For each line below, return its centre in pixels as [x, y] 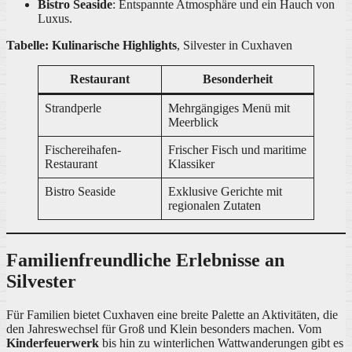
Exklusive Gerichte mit [225, 191]
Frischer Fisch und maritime [237, 149]
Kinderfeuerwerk [53, 343]
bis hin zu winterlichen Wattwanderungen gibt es [221, 343]
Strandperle [73, 108]
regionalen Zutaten [214, 205]
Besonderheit [238, 79]
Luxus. [55, 18]
